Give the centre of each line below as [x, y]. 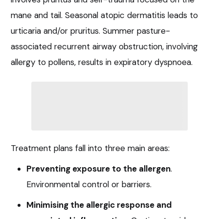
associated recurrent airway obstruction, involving [104, 46]
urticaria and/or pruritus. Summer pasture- [90, 31]
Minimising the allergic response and [99, 205]
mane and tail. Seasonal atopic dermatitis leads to [104, 15]
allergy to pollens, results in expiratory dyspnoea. [102, 62]
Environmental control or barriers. [89, 184]
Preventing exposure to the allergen [99, 168]
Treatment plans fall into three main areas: [90, 148]
